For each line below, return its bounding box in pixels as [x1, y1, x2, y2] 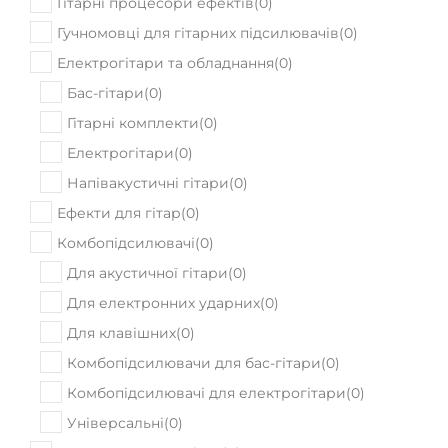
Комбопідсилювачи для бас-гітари [67, 304, 321, 322]
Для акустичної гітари [67, 214, 228, 232]
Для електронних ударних [67, 244, 260, 262]
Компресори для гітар [57, 394, 222, 412]
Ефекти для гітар [57, 154, 181, 172]
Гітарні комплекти [67, 64, 199, 82]
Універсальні [67, 364, 164, 382]
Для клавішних [67, 274, 176, 292]
